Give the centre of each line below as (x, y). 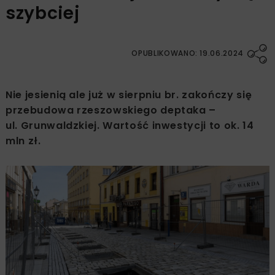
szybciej (43, 14)
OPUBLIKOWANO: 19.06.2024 (188, 53)
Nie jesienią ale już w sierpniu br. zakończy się (129, 95)
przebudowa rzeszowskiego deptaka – (111, 110)
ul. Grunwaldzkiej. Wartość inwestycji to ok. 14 (130, 126)
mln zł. (23, 141)
